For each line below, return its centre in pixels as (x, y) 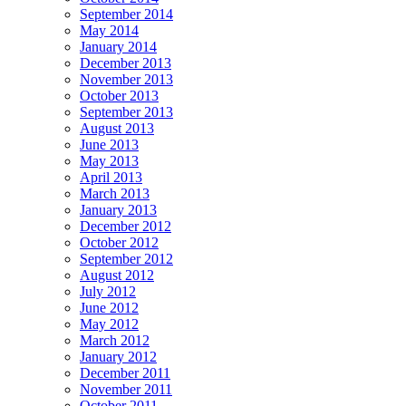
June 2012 (109, 308)
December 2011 (125, 373)
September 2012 (126, 259)
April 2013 (111, 178)
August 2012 (117, 275)
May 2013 (109, 161)
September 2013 (126, 112)
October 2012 (119, 243)
